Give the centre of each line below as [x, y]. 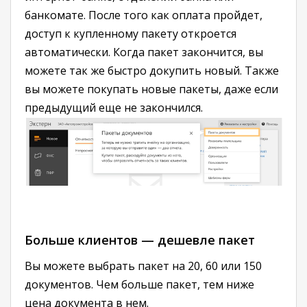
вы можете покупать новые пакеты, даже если [151, 89]
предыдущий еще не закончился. [114, 108]
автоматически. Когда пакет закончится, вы [144, 52]
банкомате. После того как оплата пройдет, [144, 15]
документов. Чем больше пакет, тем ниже [139, 284]
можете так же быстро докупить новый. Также [152, 71]
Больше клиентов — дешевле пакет [140, 240]
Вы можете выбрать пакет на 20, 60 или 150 [143, 266]
